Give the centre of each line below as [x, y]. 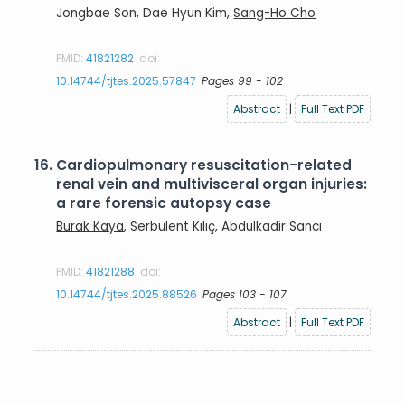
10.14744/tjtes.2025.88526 [127, 294]
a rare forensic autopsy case [164, 203]
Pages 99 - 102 [243, 80]
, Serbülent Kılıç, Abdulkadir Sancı [223, 226]
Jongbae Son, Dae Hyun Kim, [145, 13]
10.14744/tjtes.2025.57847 [127, 80]
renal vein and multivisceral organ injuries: [212, 184]
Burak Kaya [90, 226]
